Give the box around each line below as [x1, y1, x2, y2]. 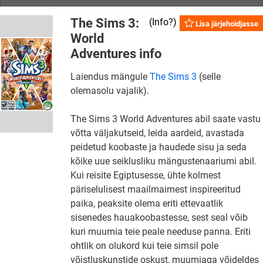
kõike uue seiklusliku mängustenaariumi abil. [70, 156, 257, 167]
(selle [196, 71, 221, 82]
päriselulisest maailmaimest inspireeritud [70, 184, 241, 195]
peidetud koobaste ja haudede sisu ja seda [70, 141, 247, 153]
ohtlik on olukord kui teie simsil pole [70, 240, 218, 251]
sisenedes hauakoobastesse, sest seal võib [70, 212, 248, 223]
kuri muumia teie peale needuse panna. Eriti [70, 226, 251, 237]
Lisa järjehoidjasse [194, 19, 258, 28]
